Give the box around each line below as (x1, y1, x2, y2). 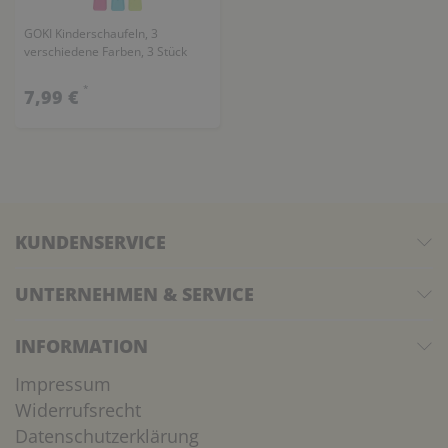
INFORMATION (15, 334, 148, 359)
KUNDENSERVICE (15, 230, 166, 255)
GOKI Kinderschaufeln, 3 (23, 24, 158, 42)
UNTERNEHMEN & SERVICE (15, 282, 254, 307)
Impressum (15, 372, 111, 397)
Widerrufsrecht (15, 398, 141, 423)
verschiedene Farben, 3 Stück (23, 42, 187, 60)
